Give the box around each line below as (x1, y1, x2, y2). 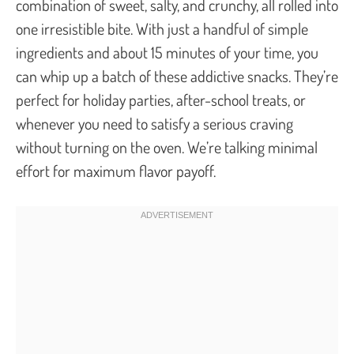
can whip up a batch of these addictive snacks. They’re (16, 65, 338, 86)
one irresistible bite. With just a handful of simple (16, 17, 308, 39)
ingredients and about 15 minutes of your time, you (16, 41, 318, 62)
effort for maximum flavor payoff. (16, 160, 216, 181)
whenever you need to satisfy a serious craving (16, 112, 293, 134)
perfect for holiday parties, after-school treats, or (16, 88, 306, 110)
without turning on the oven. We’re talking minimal (16, 136, 318, 157)
